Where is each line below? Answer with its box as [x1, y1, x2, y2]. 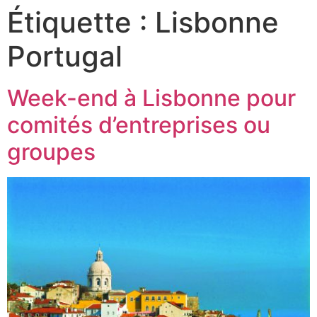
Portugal [7, 39, 122, 74]
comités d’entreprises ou [7, 111, 270, 139]
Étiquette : [7, 5, 155, 40]
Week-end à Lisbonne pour [7, 84, 296, 112]
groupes [7, 138, 96, 166]
